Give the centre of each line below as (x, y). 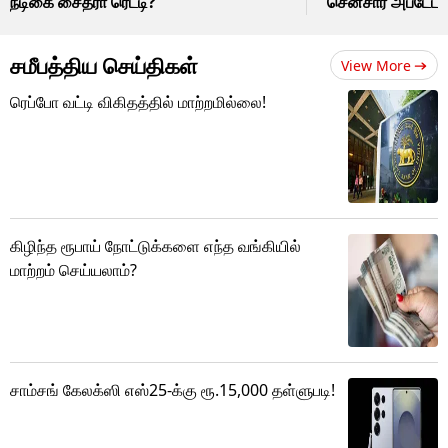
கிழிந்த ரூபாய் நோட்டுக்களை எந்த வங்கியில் (155, 245)
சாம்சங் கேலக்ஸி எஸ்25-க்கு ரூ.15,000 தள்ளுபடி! (172, 389)
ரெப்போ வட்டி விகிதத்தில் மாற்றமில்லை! (138, 101)
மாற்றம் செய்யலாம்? (73, 269)
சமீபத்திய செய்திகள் (104, 64)
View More (376, 65)
